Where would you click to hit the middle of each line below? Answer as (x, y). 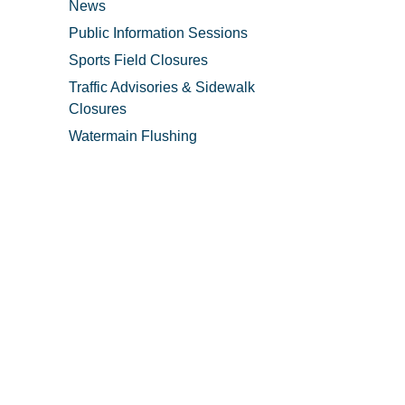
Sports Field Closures (138, 60)
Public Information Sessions (158, 33)
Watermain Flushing (133, 136)
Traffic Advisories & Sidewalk (162, 87)
